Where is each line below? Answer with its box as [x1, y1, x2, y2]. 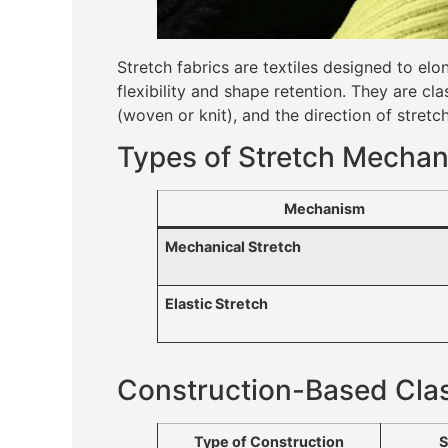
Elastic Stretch [165, 295, 269, 313]
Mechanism [284, 200, 365, 218]
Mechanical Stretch [165, 238, 302, 256]
